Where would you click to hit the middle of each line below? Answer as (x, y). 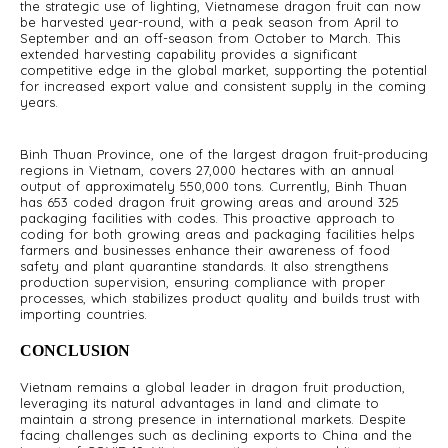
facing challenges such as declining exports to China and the (216, 435)
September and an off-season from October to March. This (210, 38)
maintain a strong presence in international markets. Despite (213, 419)
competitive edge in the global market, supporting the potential (223, 70)
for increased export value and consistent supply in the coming (223, 86)
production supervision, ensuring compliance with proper (202, 282)
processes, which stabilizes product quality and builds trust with (220, 298)
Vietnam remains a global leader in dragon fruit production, (212, 387)
